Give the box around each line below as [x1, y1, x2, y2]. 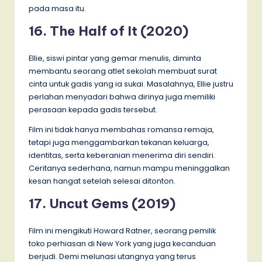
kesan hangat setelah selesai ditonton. [29, 175, 175, 186]
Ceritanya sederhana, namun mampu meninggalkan [29, 163, 230, 173]
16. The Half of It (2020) [29, 22, 188, 39]
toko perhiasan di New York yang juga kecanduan [29, 238, 216, 249]
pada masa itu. [29, 3, 86, 13]
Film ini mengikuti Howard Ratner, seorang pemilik [29, 225, 216, 236]
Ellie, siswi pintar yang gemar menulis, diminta [29, 53, 201, 63]
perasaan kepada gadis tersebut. [29, 104, 157, 115]
